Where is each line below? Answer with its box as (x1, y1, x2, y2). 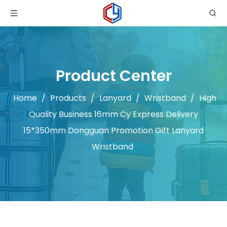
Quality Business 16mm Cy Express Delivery (29, 108, 198, 120)
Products (50, 92, 86, 104)
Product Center (55, 65, 172, 87)
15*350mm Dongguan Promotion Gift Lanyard (23, 125, 204, 136)
